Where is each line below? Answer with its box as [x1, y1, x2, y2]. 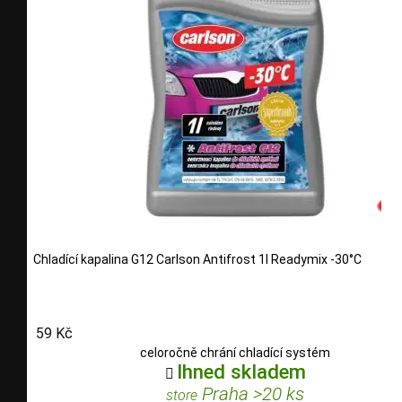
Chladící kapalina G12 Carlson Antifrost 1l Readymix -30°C [33, 251, 362, 267]
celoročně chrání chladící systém [140, 345, 330, 361]
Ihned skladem [176, 360, 306, 384]
